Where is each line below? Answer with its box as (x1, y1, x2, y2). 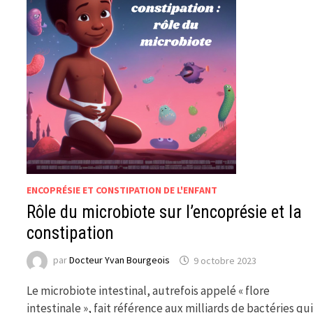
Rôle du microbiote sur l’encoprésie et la (27, 202, 303, 223)
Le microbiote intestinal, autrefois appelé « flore (27, 283, 270, 299)
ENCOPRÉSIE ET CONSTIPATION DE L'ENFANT (27, 184, 218, 197)
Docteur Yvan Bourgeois (69, 254, 170, 267)
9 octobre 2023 (194, 254, 257, 267)
